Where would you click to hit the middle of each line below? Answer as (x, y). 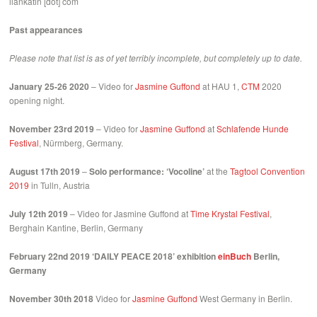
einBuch (236, 257)
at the (218, 171)
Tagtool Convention (268, 171)
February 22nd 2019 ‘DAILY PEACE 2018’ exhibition (114, 257)
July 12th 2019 (39, 214)
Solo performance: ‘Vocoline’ (147, 172)
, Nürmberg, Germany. (81, 143)
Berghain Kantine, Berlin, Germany (76, 228)
